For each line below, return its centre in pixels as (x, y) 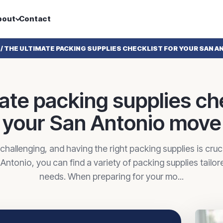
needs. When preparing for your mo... (111, 176)
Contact (35, 19)
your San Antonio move (111, 123)
